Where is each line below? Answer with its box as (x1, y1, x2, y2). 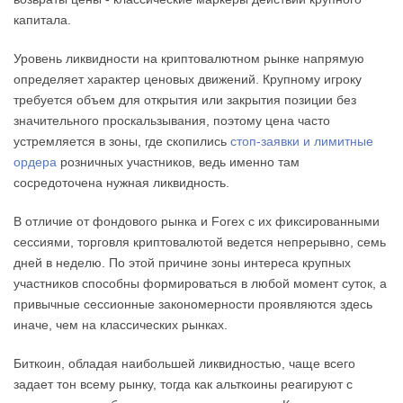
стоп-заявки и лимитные (230, 133, 373, 148)
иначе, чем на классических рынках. (13, 317, 228, 332)
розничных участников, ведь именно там (57, 154, 300, 169)
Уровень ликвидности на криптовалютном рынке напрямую (13, 50, 364, 66)
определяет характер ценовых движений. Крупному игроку (13, 71, 362, 86)
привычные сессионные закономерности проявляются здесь (13, 296, 372, 311)
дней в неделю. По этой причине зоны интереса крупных (13, 255, 351, 270)
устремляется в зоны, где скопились (13, 133, 230, 148)
